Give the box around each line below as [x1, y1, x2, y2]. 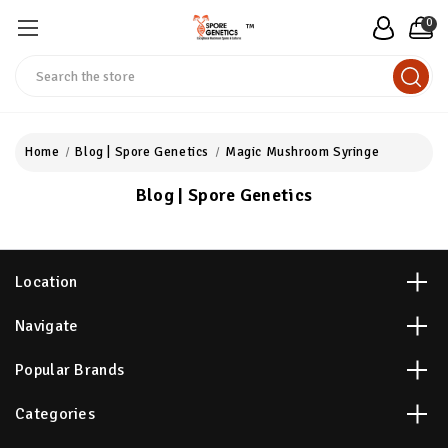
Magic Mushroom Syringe [225, 144, 380, 160]
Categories [15, 404, 95, 424]
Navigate [15, 316, 79, 336]
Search [15, 57, 61, 74]
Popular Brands [15, 360, 125, 380]
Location [15, 272, 78, 292]
